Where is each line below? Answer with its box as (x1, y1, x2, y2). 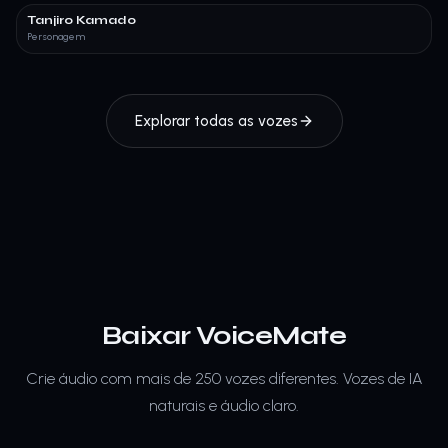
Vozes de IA (342, 368, 423, 388)
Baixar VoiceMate (101, 319, 347, 351)
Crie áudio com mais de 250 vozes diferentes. (25, 368, 339, 388)
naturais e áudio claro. (149, 395, 299, 415)
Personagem (27, 29, 85, 43)
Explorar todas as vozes (134, 111, 298, 130)
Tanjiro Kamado (27, 12, 136, 27)
